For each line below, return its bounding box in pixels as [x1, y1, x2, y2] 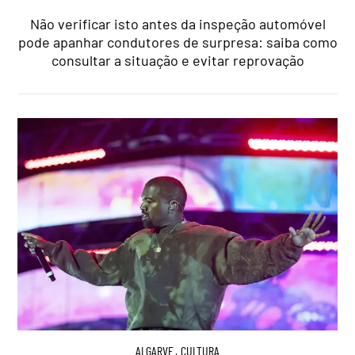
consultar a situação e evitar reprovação [51, 51, 304, 69]
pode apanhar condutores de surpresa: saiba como [17, 32, 338, 51]
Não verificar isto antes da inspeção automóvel [29, 14, 326, 32]
